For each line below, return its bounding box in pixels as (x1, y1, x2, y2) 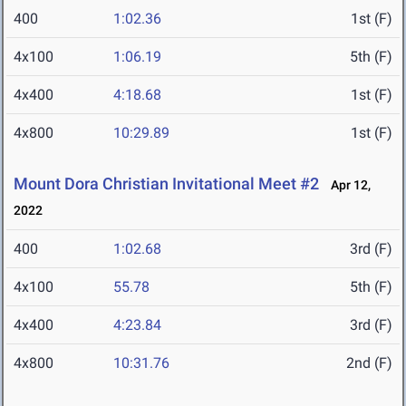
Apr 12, (323, 178, 371, 193)
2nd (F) (346, 354, 392, 372)
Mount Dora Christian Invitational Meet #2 (14, 174, 319, 194)
